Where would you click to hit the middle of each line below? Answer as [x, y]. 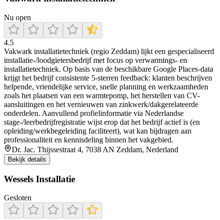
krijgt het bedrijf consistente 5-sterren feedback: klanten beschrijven [108, 78]
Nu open [17, 17]
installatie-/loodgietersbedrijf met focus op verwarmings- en [96, 60]
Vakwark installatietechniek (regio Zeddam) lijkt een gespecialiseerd [109, 51]
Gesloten [18, 198]
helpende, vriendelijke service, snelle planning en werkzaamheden [106, 86]
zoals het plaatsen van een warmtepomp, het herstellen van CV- [102, 95]
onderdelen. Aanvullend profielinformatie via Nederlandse [94, 113]
